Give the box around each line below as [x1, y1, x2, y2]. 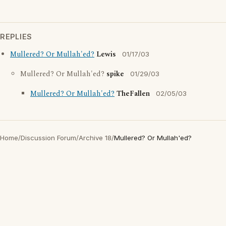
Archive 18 [79, 134, 111, 142]
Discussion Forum [21, 134, 76, 142]
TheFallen [117, 88, 150, 99]
